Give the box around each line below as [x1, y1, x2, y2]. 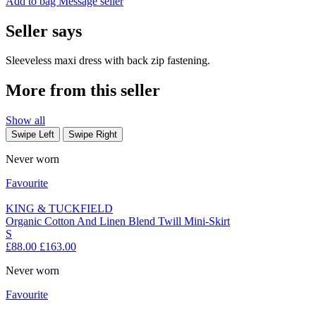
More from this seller [6, 81, 160, 100]
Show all [6, 114, 45, 127]
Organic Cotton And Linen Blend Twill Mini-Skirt [6, 215, 230, 228]
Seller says [6, 21, 82, 40]
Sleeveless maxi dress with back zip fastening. [6, 54, 210, 67]
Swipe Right [68, 129, 117, 140]
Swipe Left [11, 129, 54, 140]
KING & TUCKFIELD [6, 202, 113, 215]
